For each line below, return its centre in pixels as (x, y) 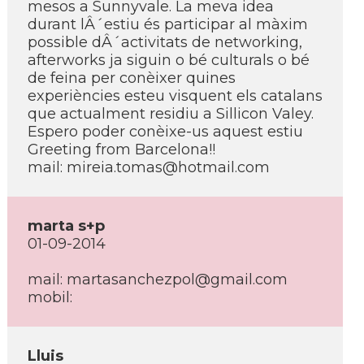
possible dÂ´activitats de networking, (165, 42)
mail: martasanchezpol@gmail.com (158, 279)
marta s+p (66, 226)
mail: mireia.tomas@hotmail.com (149, 167)
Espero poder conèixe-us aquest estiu (165, 132)
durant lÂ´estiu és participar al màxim (168, 24)
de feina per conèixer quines (132, 78)
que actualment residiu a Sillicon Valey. (171, 114)
